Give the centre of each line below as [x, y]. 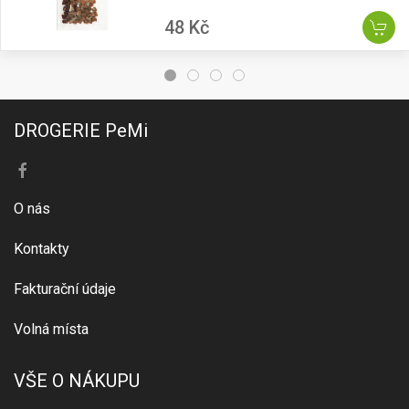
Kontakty [42, 249]
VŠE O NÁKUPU [77, 381]
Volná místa [51, 330]
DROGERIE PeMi [81, 131]
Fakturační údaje [65, 289]
